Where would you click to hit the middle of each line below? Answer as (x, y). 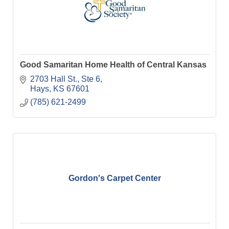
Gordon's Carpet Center (114, 178)
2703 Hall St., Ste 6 (65, 79)
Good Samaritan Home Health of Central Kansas (113, 65)
